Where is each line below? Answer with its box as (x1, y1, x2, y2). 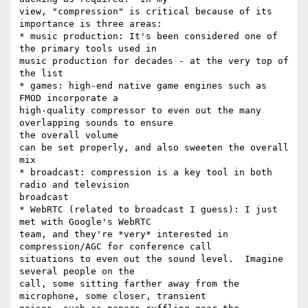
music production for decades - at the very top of (19, 56, 289, 67)
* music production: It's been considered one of (19, 31, 278, 42)
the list (19, 68, 63, 79)
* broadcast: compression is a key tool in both (19, 167, 272, 178)
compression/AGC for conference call (19, 241, 212, 252)
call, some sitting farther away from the (19, 278, 239, 289)
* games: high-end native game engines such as (19, 80, 267, 91)
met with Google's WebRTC (19, 217, 151, 228)
